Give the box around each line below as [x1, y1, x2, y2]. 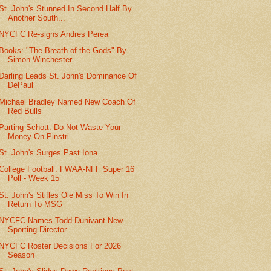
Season [8, 250, 35, 260]
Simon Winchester [8, 55, 73, 65]
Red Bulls [8, 106, 42, 116]
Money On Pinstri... [8, 131, 77, 141]
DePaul [8, 80, 34, 90]
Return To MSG [8, 199, 63, 209]
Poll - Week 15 [8, 174, 60, 183]
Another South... [8, 13, 66, 22]
